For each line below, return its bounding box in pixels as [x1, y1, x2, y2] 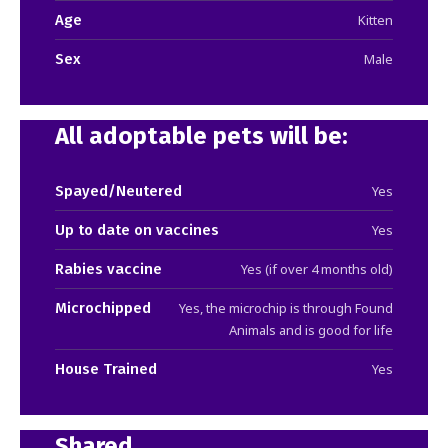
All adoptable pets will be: [55, 121, 348, 150]
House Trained [55, 359, 157, 378]
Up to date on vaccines [55, 220, 219, 239]
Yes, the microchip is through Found [179, 298, 393, 317]
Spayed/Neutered [55, 181, 182, 200]
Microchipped [55, 298, 151, 317]
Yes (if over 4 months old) [241, 259, 393, 278]
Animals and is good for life [229, 320, 393, 339]
